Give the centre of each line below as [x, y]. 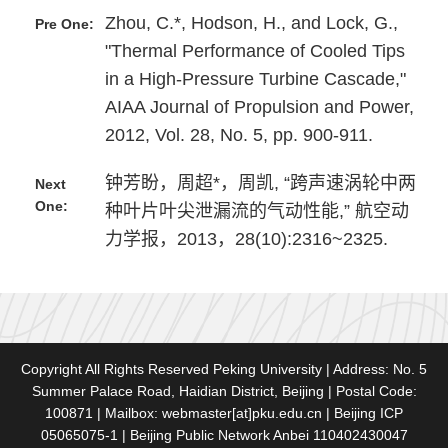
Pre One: [64, 24]
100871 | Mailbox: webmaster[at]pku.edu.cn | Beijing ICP [224, 413]
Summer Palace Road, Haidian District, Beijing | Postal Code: [224, 391]
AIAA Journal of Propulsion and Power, [259, 107]
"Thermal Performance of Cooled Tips [255, 51]
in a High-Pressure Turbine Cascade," [255, 79]
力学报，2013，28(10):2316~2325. [246, 239]
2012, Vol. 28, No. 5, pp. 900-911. [239, 135]
